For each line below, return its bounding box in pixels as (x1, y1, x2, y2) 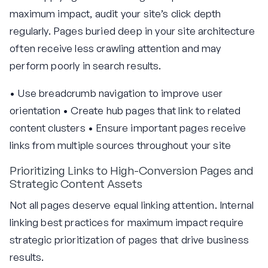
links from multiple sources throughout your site (10, 139, 232, 152)
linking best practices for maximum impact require (10, 215, 244, 229)
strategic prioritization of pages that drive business (10, 233, 249, 246)
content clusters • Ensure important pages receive (10, 121, 246, 135)
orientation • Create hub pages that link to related (10, 104, 241, 117)
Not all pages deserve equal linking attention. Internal (10, 198, 254, 211)
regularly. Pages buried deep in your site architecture (10, 25, 255, 38)
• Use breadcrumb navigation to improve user (10, 87, 223, 100)
